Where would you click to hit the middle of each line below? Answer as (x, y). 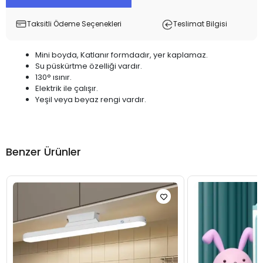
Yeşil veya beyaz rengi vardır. (91, 100)
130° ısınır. (53, 77)
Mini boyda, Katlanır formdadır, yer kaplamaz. (122, 55)
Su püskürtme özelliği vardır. (89, 66)
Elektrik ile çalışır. (67, 88)
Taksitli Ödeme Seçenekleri (74, 24)
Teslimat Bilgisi (200, 24)
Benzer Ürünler (43, 152)
